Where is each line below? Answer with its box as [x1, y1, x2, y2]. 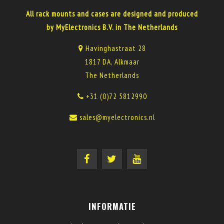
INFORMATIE [88, 200, 136, 212]
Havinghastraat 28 [83, 43, 146, 53]
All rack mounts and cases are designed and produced [26, 9, 198, 18]
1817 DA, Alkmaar [84, 57, 139, 66]
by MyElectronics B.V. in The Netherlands [46, 22, 177, 32]
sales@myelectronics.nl [79, 112, 155, 122]
